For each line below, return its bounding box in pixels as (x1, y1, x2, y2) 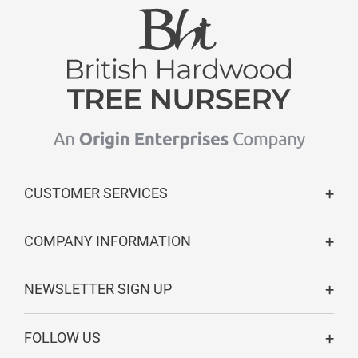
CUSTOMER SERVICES (24, 185, 168, 201)
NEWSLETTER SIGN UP (24, 280, 172, 297)
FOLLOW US (24, 329, 101, 346)
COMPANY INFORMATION (24, 233, 191, 249)
